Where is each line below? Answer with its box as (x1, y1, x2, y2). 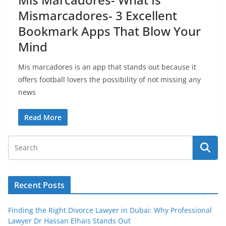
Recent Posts (14, 180, 65, 191)
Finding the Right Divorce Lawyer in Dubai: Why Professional (8, 205, 212, 215)
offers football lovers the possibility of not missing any (18, 75, 201, 84)
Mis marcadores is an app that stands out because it (18, 62, 196, 72)
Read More (24, 112, 62, 122)
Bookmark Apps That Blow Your (18, 23, 201, 39)
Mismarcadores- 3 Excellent (18, 7, 177, 24)
